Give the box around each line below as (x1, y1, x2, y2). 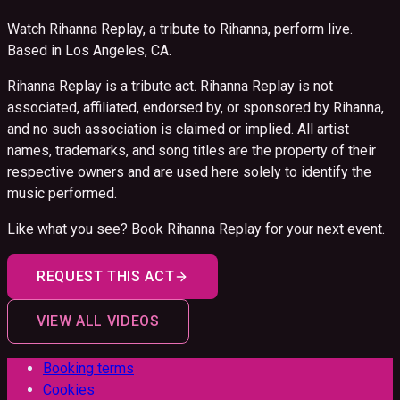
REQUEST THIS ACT (37, 267, 175, 285)
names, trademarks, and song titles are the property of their (7, 141, 376, 159)
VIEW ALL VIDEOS (37, 312, 160, 329)
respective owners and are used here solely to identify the (7, 162, 371, 180)
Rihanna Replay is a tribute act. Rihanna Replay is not (7, 77, 333, 95)
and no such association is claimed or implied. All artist (7, 120, 349, 137)
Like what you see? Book (7, 220, 167, 237)
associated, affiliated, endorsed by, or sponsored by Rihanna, (7, 98, 384, 116)
